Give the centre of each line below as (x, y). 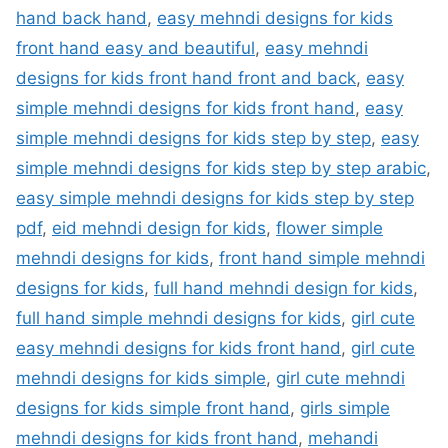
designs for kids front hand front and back (186, 78)
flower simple (329, 228)
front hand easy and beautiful (135, 48)
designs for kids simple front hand (153, 408)
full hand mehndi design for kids (283, 288)
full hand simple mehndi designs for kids (178, 318)
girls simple (345, 408)
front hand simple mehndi (322, 258)
